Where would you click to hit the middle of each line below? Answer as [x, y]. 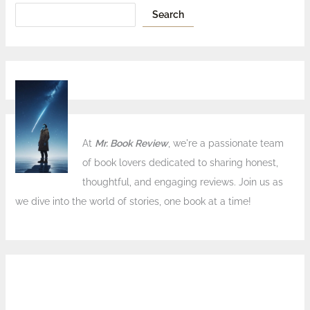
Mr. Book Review [131, 143]
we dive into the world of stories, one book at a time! [133, 201]
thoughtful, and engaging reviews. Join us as [182, 182]
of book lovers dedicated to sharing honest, [180, 162]
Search [168, 15]
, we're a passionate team [226, 143]
